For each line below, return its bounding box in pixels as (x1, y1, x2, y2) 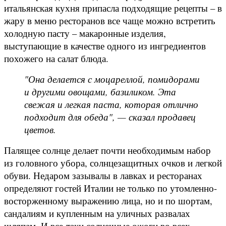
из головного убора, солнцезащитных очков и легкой (4, 156, 222, 169)
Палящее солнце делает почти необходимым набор (4, 143, 211, 156)
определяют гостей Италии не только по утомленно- (4, 181, 217, 194)
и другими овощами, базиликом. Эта (24, 85, 176, 98)
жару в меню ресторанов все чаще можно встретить (4, 14, 215, 27)
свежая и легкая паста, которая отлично (24, 97, 198, 110)
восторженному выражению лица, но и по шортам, (4, 194, 212, 207)
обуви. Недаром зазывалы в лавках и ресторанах (4, 168, 202, 182)
